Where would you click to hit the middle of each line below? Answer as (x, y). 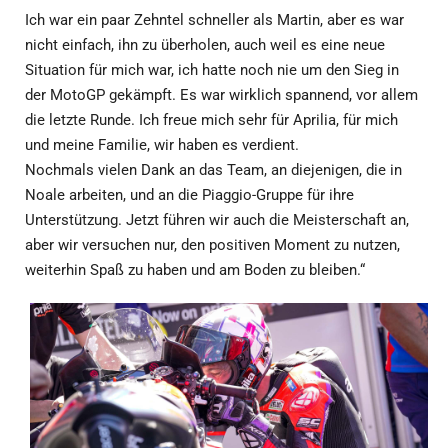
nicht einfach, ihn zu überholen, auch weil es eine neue (205, 44)
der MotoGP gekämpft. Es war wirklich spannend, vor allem (221, 94)
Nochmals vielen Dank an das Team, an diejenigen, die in (213, 169)
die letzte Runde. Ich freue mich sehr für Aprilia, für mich (211, 119)
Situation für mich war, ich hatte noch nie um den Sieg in (212, 69)
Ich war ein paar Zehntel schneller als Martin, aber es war (214, 19)
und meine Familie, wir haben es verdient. (162, 144)
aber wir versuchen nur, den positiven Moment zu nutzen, (212, 244)
